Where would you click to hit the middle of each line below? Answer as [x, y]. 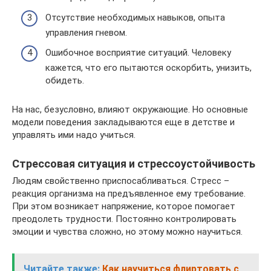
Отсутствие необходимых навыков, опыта [135, 17]
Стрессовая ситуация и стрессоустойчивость [134, 164]
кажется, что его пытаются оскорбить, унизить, [149, 68]
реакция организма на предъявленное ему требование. [129, 194]
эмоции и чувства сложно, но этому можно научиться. [127, 232]
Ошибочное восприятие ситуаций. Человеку [138, 53]
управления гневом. [86, 32]
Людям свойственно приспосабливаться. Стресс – [121, 181]
